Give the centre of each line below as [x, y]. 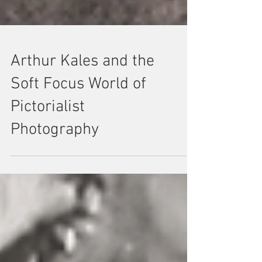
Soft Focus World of [78, 105]
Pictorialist [48, 128]
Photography [55, 151]
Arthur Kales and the [82, 82]
